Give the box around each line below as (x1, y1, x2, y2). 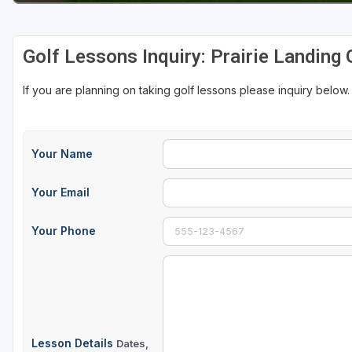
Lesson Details (31, 336, 116, 350)
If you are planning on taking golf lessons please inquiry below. (23, 83, 350, 97)
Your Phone (31, 224, 96, 238)
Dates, (116, 337, 148, 350)
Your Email (31, 185, 90, 200)
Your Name (31, 146, 93, 160)
